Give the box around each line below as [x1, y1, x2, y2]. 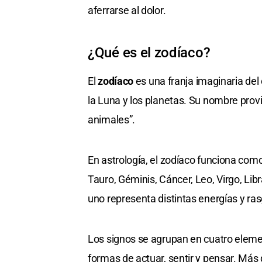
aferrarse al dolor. [88, 4, 166, 17]
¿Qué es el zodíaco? [88, 44, 211, 61]
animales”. [88, 113, 135, 126]
